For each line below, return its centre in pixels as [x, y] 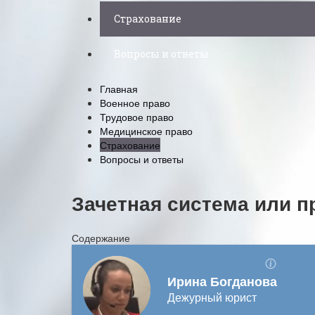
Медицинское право [146, 131]
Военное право [135, 103]
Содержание [101, 237]
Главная [119, 89]
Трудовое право [137, 117]
